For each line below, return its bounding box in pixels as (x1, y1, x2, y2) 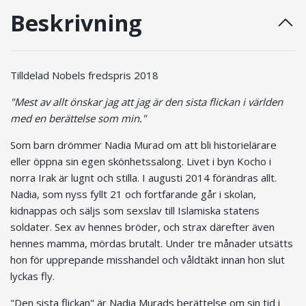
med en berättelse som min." (10, 111, 146, 125)
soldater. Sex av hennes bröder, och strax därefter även (10, 219, 275, 234)
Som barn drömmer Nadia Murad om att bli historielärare (10, 137, 277, 152)
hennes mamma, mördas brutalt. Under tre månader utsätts (10, 236, 293, 250)
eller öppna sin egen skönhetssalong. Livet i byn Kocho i (10, 154, 271, 168)
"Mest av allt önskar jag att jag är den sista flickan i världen (10, 94, 283, 109)
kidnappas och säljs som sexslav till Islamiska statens (10, 203, 260, 217)
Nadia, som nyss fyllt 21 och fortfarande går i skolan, (10, 186, 256, 201)
